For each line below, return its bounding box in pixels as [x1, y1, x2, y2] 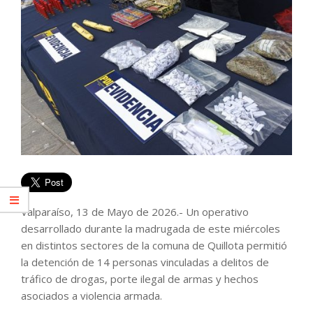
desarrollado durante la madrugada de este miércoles [21, 221, 280, 235]
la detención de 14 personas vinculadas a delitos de [21, 254, 269, 269]
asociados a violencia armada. [21, 288, 162, 303]
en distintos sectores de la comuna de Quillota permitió [21, 238, 287, 252]
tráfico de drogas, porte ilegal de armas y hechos [21, 271, 259, 286]
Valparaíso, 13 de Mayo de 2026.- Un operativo [21, 204, 249, 219]
